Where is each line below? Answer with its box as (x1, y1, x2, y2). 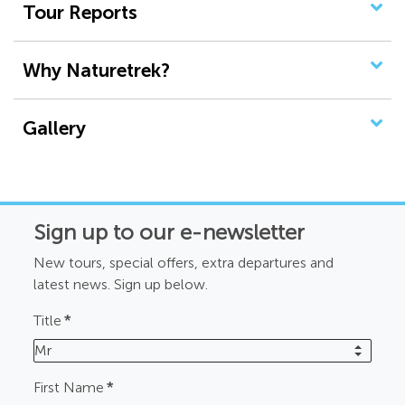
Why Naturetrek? (23, 59, 170, 82)
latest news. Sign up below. (33, 276, 209, 294)
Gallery (23, 117, 86, 140)
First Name (33, 379, 105, 397)
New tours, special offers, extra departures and (33, 254, 334, 272)
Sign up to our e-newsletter (33, 219, 306, 246)
